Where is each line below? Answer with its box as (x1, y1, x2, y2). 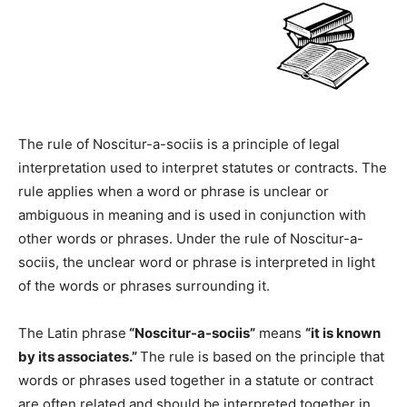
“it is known (305, 324, 381, 342)
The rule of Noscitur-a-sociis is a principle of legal (18, 135, 340, 154)
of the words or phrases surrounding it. (18, 277, 270, 295)
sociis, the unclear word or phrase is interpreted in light (18, 253, 375, 272)
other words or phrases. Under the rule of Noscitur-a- (18, 230, 363, 248)
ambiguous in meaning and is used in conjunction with (18, 206, 366, 224)
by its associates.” (18, 348, 140, 366)
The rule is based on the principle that (140, 348, 384, 366)
